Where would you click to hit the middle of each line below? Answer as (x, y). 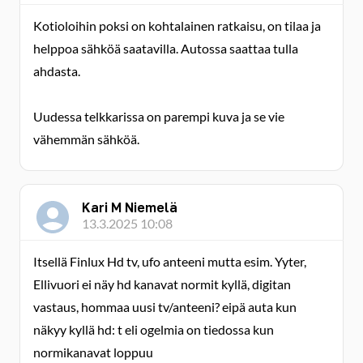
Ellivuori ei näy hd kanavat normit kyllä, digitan (162, 284)
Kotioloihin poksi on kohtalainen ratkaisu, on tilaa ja (177, 26)
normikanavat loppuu (93, 352)
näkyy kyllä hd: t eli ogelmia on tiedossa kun (154, 329)
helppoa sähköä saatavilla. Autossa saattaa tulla (166, 48)
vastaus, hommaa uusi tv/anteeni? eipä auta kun (165, 307)
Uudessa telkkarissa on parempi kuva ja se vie (159, 116)
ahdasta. (57, 71)
